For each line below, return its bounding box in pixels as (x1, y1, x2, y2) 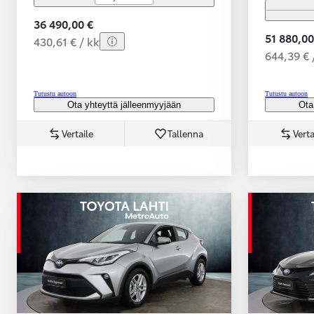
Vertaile (62, 127, 93, 140)
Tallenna (167, 127, 203, 140)
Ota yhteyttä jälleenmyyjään (67, 100, 181, 111)
